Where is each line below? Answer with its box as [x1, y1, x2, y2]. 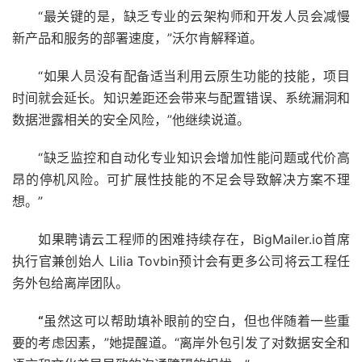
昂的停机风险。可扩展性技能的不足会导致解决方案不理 [12, 171, 350, 188]
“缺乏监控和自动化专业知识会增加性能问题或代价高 [38, 149, 350, 166]
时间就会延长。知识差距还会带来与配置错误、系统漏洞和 [12, 90, 350, 107]
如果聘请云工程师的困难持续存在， [38, 231, 253, 248]
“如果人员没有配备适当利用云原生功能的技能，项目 [38, 68, 350, 85]
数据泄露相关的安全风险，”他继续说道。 [12, 112, 254, 128]
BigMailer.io [252, 231, 323, 248]
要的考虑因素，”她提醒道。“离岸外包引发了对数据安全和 [12, 335, 350, 351]
